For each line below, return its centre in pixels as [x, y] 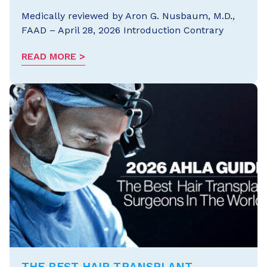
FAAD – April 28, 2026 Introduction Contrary [122, 30]
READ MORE [49, 56]
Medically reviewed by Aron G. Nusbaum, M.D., [128, 16]
